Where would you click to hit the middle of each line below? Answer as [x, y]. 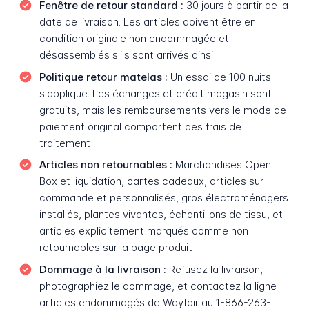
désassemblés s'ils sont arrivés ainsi [126, 55]
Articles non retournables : [106, 165]
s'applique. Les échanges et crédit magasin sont [155, 93]
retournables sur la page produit [116, 248]
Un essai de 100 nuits [219, 77]
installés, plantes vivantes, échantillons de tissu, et [161, 215]
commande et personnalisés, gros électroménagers [163, 198]
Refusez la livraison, [214, 269]
